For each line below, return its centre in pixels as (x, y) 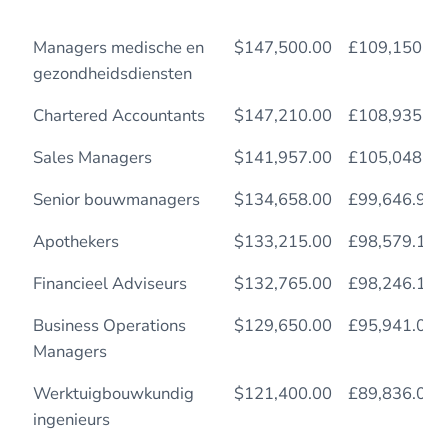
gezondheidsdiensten (112, 73)
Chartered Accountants (118, 115)
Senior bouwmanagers (116, 199)
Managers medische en (118, 47)
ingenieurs (71, 419)
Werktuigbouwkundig (113, 393)
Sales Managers (92, 157)
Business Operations (109, 325)
